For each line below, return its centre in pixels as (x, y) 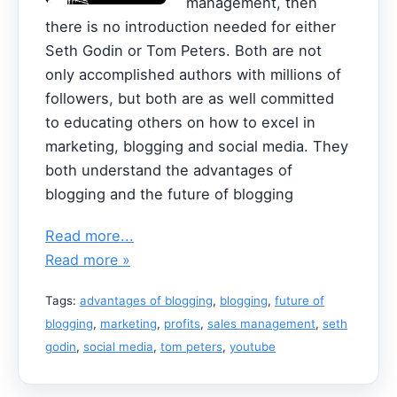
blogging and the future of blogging (169, 194)
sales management (261, 323)
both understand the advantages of (169, 170)
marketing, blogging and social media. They (197, 146)
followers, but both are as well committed (190, 98)
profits (182, 323)
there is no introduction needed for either (191, 27)
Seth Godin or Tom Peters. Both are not (183, 51)
